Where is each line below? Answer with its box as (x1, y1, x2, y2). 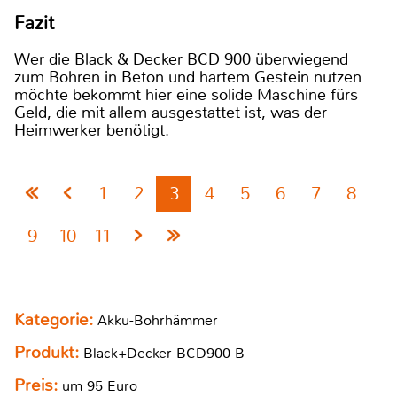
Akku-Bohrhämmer (97, 310, 218, 330)
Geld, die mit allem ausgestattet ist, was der (14, 101, 327, 123)
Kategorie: (14, 308, 97, 331)
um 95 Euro (58, 376, 137, 395)
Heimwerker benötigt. (14, 119, 169, 141)
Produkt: (14, 341, 83, 363)
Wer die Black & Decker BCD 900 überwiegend (14, 48, 348, 70)
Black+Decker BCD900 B (83, 343, 245, 362)
